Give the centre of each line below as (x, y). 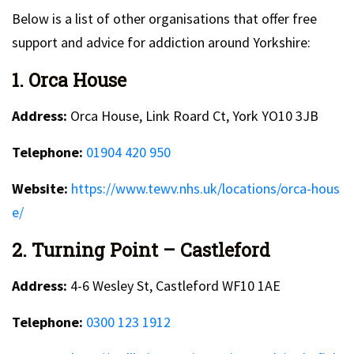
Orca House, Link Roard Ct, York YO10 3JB (193, 115)
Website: (40, 188)
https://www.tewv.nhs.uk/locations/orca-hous (205, 188)
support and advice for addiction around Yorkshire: (161, 42)
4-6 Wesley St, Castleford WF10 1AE (174, 285)
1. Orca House (69, 79)
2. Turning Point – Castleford (141, 249)
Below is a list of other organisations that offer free (164, 18)
